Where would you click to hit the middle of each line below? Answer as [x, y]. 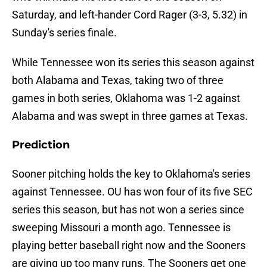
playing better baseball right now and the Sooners [129, 246]
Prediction [41, 145]
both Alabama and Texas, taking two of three [118, 80]
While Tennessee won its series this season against [133, 63]
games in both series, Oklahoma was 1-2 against [126, 98]
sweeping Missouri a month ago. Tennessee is [121, 228]
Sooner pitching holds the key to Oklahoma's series [131, 174]
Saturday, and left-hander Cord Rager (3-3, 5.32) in [130, 15]
